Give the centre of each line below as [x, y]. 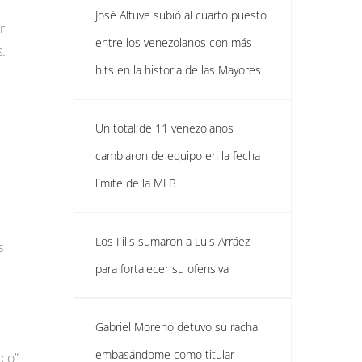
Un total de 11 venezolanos [164, 128]
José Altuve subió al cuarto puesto [181, 15]
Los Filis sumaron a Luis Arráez [173, 241]
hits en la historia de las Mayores [178, 70]
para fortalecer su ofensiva [162, 269]
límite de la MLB [136, 183]
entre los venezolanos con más [174, 42]
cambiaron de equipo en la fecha [178, 156]
